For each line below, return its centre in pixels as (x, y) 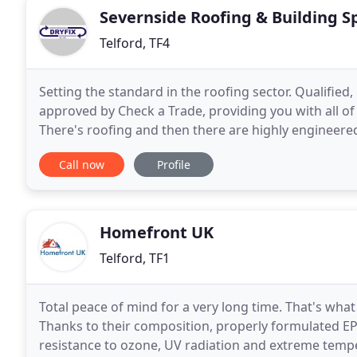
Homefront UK (157, 232)
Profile (174, 165)
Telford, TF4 (135, 43)
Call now (82, 165)
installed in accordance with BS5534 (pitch (165, 149)
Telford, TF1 (135, 258)
